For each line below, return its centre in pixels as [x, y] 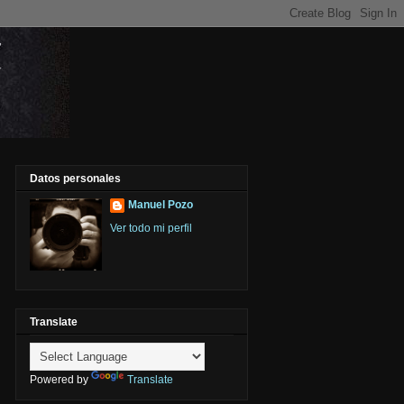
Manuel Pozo [161, 205]
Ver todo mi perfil [151, 229]
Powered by [60, 380]
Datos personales [75, 179]
